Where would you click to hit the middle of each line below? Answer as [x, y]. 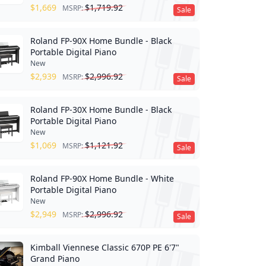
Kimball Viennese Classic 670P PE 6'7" [104, 247]
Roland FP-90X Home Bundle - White [102, 178]
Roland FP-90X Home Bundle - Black [101, 40]
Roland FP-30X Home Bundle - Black [101, 109]
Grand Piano [55, 258]
